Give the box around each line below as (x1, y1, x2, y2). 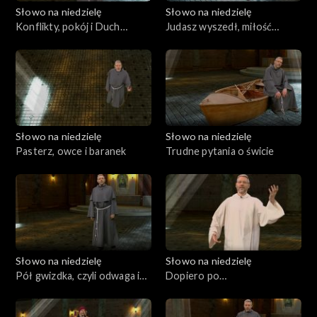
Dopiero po (166, 270, 219, 282)
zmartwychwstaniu (166, 284, 253, 297)
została (166, 35, 201, 48)
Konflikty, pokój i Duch (16, 21, 120, 33)
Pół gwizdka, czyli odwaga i (16, 270, 140, 282)
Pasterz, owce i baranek (16, 145, 127, 158)
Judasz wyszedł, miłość (166, 21, 272, 33)
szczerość (16, 284, 62, 297)
